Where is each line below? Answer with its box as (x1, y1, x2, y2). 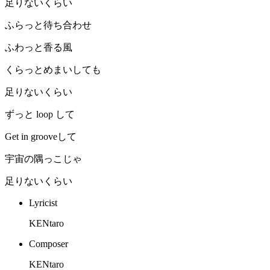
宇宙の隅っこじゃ (5, 154, 82, 165)
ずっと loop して (5, 109, 75, 120)
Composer (29, 239, 68, 250)
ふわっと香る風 (5, 42, 72, 53)
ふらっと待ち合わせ (5, 20, 92, 31)
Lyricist (29, 198, 57, 209)
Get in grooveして (5, 131, 77, 142)
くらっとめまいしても (5, 64, 101, 75)
